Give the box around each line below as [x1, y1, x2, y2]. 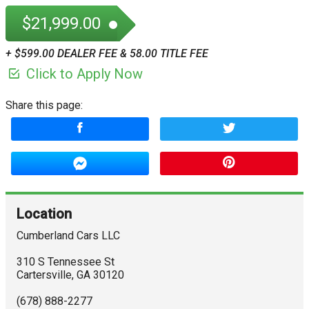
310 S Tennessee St [17, 255, 114, 268]
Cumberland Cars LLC [17, 229, 120, 242]
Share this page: [6, 99, 83, 112]
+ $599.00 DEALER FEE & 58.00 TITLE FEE [6, 47, 208, 60]
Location [17, 206, 72, 222]
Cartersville [17, 268, 72, 281]
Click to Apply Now [23, 66, 143, 82]
